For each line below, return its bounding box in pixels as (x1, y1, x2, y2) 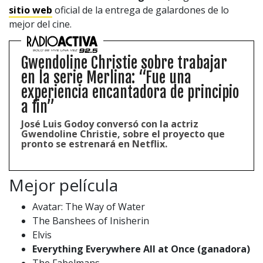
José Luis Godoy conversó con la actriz (21, 117, 198, 130)
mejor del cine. (9, 17, 72, 31)
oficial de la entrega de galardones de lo (52, 3, 229, 16)
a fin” (21, 97, 55, 116)
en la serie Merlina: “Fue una (21, 68, 191, 87)
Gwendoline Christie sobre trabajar (21, 53, 227, 72)
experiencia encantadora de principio (21, 82, 239, 102)
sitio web (9, 3, 52, 16)
